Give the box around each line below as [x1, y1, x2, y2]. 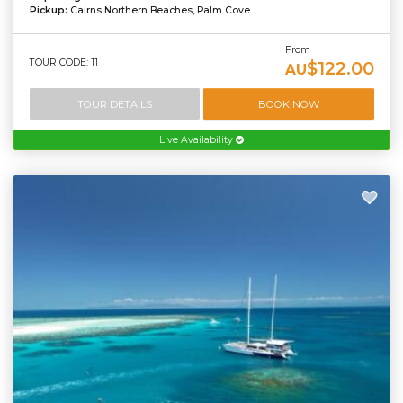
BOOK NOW [257, 97, 319, 111]
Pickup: [29, 4, 70, 17]
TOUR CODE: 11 [29, 57, 98, 69]
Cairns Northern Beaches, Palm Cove [69, 4, 250, 17]
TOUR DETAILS [76, 97, 152, 111]
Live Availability [159, 133, 236, 146]
